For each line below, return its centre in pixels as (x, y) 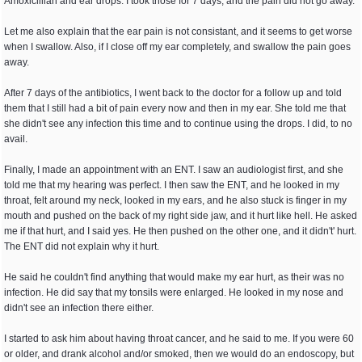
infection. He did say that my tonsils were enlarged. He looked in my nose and (174, 293)
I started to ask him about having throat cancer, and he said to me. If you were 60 (179, 339)
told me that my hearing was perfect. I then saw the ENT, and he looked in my (172, 185)
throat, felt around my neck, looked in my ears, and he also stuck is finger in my (175, 200)
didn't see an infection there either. (79, 308)
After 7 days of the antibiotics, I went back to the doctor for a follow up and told (173, 93)
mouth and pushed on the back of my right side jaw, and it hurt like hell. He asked (181, 216)
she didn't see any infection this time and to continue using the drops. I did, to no (178, 124)
